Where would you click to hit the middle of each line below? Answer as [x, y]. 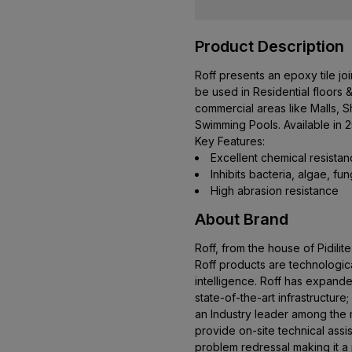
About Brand [242, 220]
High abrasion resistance [275, 191]
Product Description [269, 47]
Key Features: [230, 141]
